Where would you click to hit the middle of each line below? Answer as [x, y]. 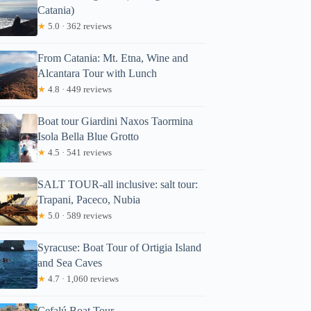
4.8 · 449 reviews [79, 89]
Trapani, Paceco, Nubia [89, 199]
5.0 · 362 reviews [79, 26]
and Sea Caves [70, 262]
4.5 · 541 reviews [79, 152]
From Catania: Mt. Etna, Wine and [113, 58]
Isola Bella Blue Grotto [89, 136]
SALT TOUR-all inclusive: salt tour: [118, 184]
